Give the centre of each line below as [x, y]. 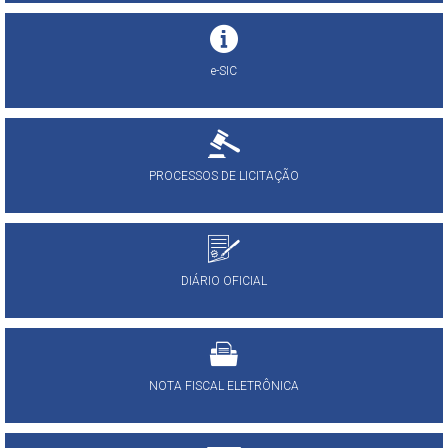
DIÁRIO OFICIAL [224, 281]
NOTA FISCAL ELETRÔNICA [224, 386]
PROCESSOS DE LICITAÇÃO [224, 176]
